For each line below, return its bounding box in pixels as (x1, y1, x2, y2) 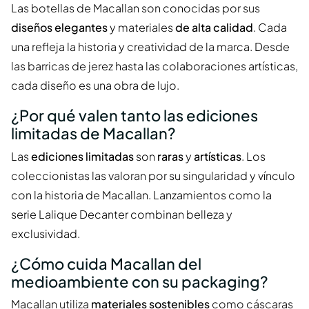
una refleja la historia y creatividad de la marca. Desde (11, 39, 290, 54)
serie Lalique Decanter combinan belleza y (11, 206, 232, 221)
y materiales (108, 20, 175, 35)
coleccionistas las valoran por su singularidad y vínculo (11, 168, 295, 183)
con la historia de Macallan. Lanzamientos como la (11, 187, 272, 202)
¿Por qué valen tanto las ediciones (11, 106, 258, 126)
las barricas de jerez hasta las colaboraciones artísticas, (11, 59, 298, 74)
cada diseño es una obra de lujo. (11, 78, 179, 93)
